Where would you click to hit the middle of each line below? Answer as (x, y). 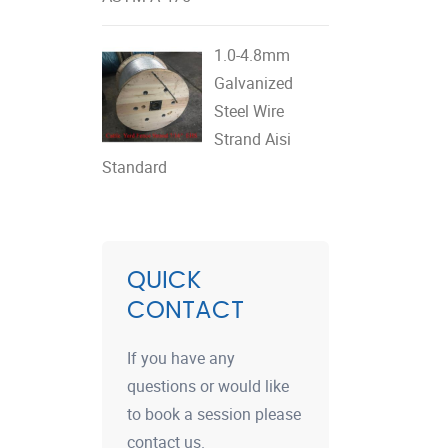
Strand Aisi (252, 138)
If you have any (181, 357)
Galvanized (253, 82)
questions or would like (208, 385)
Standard (134, 166)
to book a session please (214, 413)
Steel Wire (249, 110)
